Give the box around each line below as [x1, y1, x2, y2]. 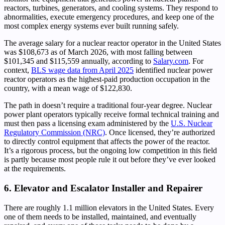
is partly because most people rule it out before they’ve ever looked [4, 155, 215, 164]
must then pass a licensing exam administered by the [4, 119, 171, 128]
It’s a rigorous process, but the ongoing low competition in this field [4, 146, 217, 155]
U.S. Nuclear [171, 119, 212, 128]
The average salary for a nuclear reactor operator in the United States [4, 39, 221, 48]
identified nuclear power [134, 66, 212, 75]
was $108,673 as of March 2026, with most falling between [4, 48, 192, 57]
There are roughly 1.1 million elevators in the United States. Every [4, 203, 214, 212]
